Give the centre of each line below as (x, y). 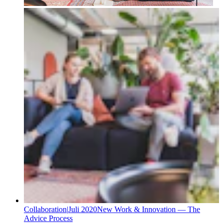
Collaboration (45, 209)
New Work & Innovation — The (149, 209)
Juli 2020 (83, 209)
